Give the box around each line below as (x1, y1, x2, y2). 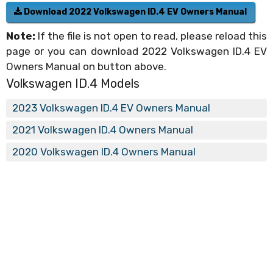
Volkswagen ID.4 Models (6, 76, 140, 91)
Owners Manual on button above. (6, 60, 166, 73)
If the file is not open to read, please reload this (38, 30, 267, 43)
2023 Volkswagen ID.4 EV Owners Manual (12, 102, 210, 115)
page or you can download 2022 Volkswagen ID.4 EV (6, 45, 267, 58)
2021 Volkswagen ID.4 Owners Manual (12, 124, 193, 136)
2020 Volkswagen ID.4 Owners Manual (12, 146, 196, 158)
